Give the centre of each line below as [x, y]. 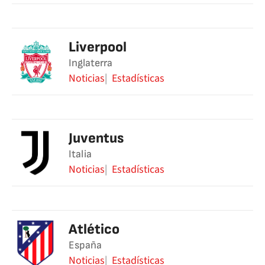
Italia [80, 154]
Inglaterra [91, 63]
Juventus [96, 138]
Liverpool [98, 47]
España [85, 245]
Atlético [94, 229]
